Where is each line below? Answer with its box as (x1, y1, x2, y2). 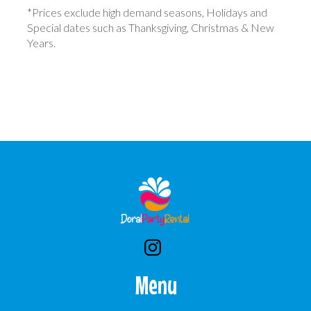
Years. (27, 36, 56, 49)
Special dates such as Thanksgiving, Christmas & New (27, 21, 274, 34)
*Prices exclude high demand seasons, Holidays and (27, 6, 267, 19)
